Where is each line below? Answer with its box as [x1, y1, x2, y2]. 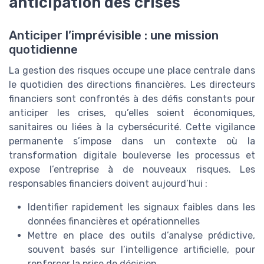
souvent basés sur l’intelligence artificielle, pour [28, 243, 255, 255]
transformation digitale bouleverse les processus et [9, 149, 255, 161]
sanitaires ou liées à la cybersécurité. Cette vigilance [9, 121, 255, 133]
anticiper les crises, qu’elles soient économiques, [9, 107, 255, 118]
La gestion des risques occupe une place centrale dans [9, 64, 255, 76]
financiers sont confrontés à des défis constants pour [9, 93, 255, 104]
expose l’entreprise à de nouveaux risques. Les [9, 163, 255, 175]
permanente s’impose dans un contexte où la [9, 135, 255, 147]
